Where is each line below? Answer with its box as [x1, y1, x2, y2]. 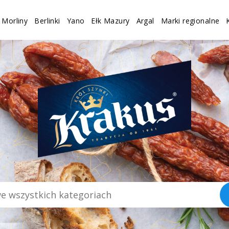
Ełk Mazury [91, 15, 130, 26]
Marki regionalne [161, 15, 220, 26]
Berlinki [34, 15, 60, 26]
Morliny [2, 15, 28, 26]
